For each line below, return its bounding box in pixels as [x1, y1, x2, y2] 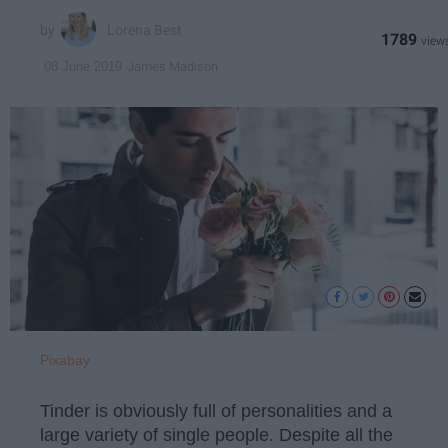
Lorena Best [107, 21, 183, 38]
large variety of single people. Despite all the [40, 424, 393, 445]
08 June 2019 [44, 59, 122, 75]
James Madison [127, 58, 218, 74]
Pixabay [40, 352, 90, 369]
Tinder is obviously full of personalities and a [40, 400, 392, 421]
